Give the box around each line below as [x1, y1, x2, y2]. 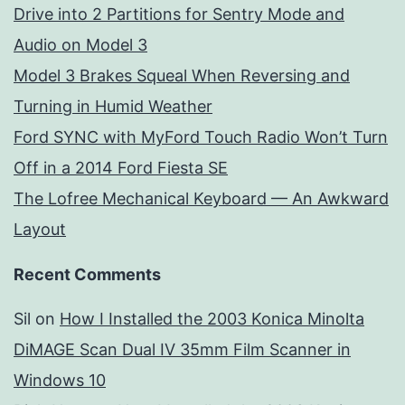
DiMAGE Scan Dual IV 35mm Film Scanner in [14, 340, 351, 360]
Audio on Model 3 [14, 35, 147, 55]
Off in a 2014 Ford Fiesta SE [14, 158, 228, 178]
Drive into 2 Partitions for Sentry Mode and [14, 5, 344, 24]
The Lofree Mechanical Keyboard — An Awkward [14, 189, 389, 209]
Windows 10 [14, 371, 106, 391]
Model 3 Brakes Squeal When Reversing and [14, 66, 350, 86]
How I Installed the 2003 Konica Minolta [60, 309, 364, 329]
